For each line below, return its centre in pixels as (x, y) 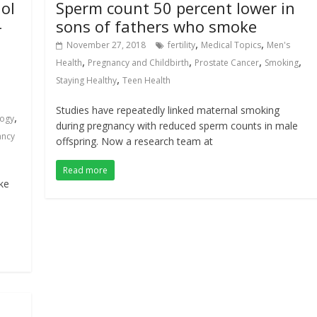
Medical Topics (231, 45)
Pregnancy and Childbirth (139, 63)
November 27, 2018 (106, 45)
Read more (86, 170)
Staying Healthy (87, 80)
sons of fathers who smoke (157, 26)
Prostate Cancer (227, 63)
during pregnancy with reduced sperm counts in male (177, 126)
